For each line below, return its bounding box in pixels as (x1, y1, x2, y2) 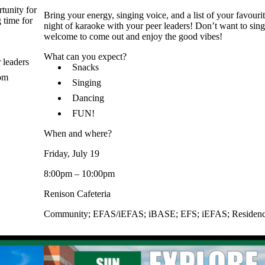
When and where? (44, 128, 112, 139)
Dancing (72, 93, 104, 104)
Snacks (72, 62, 99, 73)
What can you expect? (44, 51, 127, 62)
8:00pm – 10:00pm (44, 169, 115, 179)
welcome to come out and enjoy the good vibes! (44, 31, 222, 42)
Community (44, 209, 88, 219)
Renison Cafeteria (44, 189, 111, 199)
